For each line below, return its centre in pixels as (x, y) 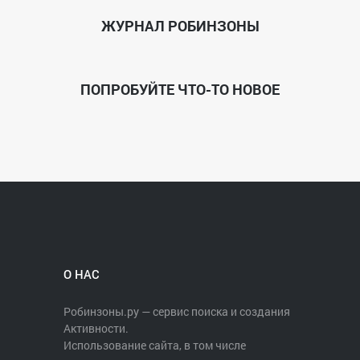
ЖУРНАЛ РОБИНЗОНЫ (180, 26)
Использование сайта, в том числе (155, 345)
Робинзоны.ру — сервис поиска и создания (177, 311)
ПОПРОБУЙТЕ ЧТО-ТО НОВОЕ (180, 89)
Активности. (96, 328)
